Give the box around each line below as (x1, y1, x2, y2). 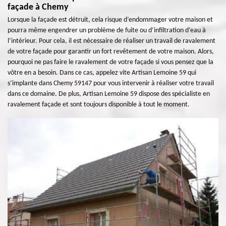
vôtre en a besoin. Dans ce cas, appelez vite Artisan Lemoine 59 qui (8, 69, 196, 77)
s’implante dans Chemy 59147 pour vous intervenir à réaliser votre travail (8, 80, 214, 87)
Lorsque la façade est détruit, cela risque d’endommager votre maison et (8, 16, 213, 24)
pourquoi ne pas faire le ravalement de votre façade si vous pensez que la (8, 59, 213, 66)
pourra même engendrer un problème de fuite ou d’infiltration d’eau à (8, 27, 206, 34)
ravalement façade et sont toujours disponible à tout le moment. (8, 101, 190, 108)
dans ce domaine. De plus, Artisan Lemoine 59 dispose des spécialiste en (8, 90, 210, 98)
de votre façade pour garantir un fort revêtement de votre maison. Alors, (8, 48, 214, 55)
